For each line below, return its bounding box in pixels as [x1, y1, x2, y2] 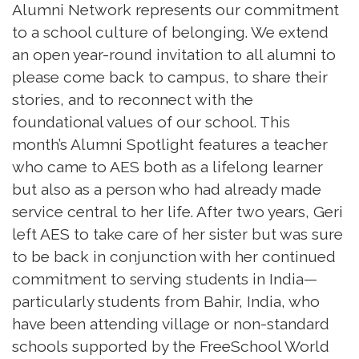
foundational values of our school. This [12, 112, 290, 131]
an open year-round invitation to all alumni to [12, 45, 336, 63]
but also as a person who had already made [12, 179, 321, 198]
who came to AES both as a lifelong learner [12, 157, 323, 175]
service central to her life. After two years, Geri [12, 202, 343, 220]
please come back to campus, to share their [12, 67, 328, 86]
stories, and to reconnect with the [12, 90, 253, 108]
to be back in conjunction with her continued [12, 247, 336, 265]
